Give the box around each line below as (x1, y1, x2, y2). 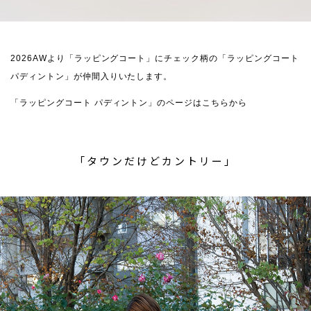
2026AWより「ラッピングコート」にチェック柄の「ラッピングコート (10, 53, 299, 64)
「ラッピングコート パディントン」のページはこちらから (10, 98, 247, 108)
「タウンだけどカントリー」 (74, 153, 237, 169)
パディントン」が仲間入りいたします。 (10, 72, 173, 82)
